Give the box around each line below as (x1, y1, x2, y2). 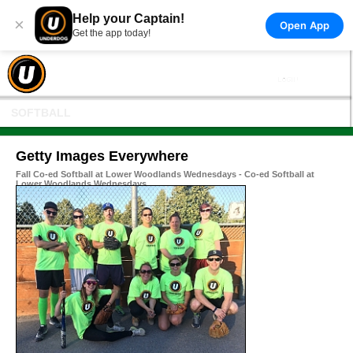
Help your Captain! (72, 12, 184, 25)
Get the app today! (72, 28, 150, 39)
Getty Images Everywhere (16, 148, 188, 164)
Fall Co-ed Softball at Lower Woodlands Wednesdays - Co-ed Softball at (16, 169, 314, 179)
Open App (279, 18, 329, 32)
